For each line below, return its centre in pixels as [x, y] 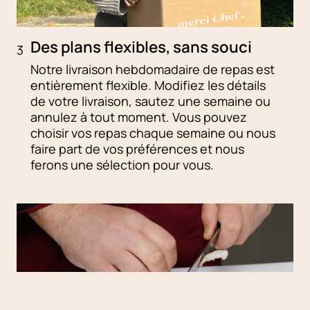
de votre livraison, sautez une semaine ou [151, 101]
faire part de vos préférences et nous [137, 149]
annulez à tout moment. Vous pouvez [139, 117]
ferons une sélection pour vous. [122, 165]
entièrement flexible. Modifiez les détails [148, 85]
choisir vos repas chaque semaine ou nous [153, 133]
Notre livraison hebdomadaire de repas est [153, 70]
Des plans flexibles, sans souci [141, 47]
